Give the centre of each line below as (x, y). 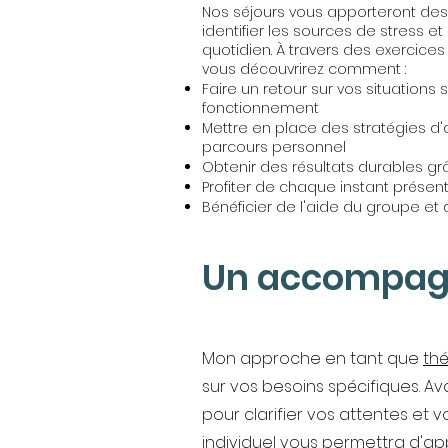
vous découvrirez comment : (304, 69)
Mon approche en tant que (312, 358)
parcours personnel (274, 147)
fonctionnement (260, 108)
